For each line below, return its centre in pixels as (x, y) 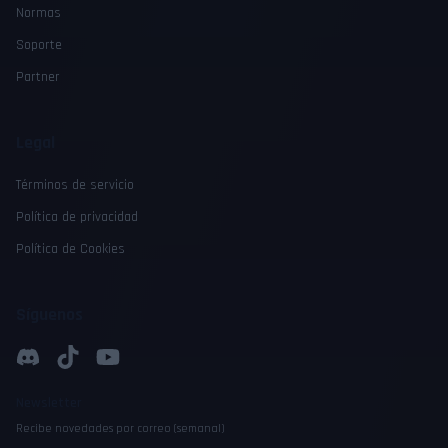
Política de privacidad (77, 216)
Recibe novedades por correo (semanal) (120, 428)
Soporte (39, 44)
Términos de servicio (75, 184)
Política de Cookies (70, 248)
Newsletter (49, 402)
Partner (38, 76)
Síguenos (49, 314)
